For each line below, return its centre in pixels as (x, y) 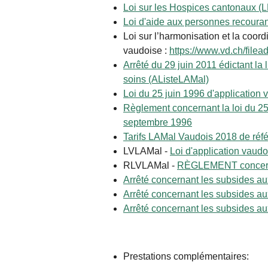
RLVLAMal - (150, 166)
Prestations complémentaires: (187, 257)
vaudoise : (146, 51)
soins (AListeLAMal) (166, 80)
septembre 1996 (158, 123)
